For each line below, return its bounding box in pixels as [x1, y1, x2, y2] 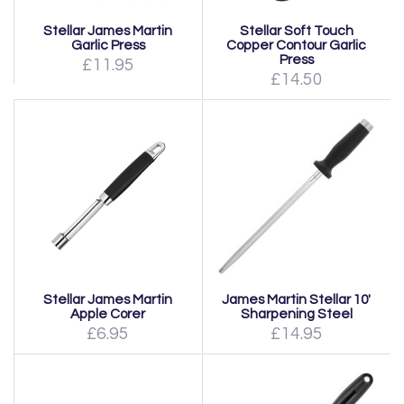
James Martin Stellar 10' [222, 292, 371, 307]
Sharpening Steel [240, 307, 353, 321]
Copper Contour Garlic [226, 38, 366, 52]
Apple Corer [70, 307, 145, 321]
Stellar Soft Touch [239, 23, 353, 38]
